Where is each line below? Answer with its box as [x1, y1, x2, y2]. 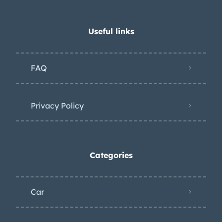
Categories [89, 150, 133, 160]
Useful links [88, 26, 134, 36]
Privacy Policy [31, 100, 84, 111]
